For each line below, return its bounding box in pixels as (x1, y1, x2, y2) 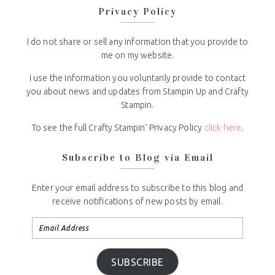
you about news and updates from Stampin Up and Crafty (26, 87, 249, 97)
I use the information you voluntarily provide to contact (29, 73, 246, 83)
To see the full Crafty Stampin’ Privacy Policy (31, 123, 204, 133)
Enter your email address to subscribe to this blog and (31, 183, 244, 193)
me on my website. (101, 50, 174, 61)
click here (204, 123, 242, 133)
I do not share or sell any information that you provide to (26, 37, 249, 47)
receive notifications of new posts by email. (52, 196, 223, 207)
